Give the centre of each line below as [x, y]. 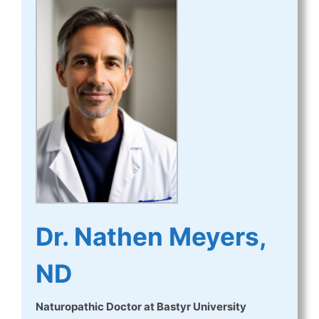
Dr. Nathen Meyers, [151, 237]
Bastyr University [202, 307]
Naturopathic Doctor [89, 307]
